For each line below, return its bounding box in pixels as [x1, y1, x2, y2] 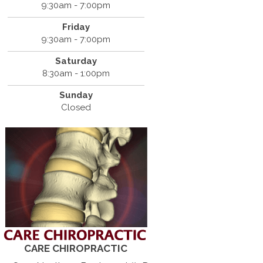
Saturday [55, 55, 97, 66]
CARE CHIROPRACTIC [24, 242, 128, 254]
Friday [62, 21, 90, 32]
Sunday [59, 89, 93, 100]
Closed [60, 102, 91, 113]
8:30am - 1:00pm [42, 68, 110, 79]
